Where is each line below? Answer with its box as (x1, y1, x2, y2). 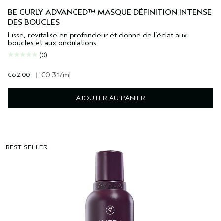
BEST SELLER (6, 143, 48, 152)
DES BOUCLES (8, 18, 60, 27)
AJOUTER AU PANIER (76, 94, 145, 103)
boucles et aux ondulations (8, 38, 96, 48)
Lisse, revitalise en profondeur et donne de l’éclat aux (8, 31, 187, 40)
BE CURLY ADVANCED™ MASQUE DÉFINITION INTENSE (8, 8, 212, 17)
